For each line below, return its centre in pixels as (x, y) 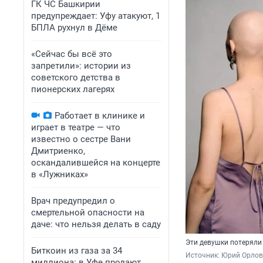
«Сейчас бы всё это (72, 54)
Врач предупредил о (73, 201)
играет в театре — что (76, 127)
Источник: (203, 256)
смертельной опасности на (88, 213)
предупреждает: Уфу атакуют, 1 (96, 16)
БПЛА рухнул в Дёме (74, 28)
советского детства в (76, 77)
